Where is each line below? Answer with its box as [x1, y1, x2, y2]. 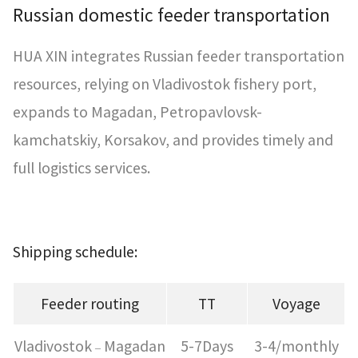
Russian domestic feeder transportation [13, 2, 330, 28]
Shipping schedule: [13, 241, 137, 263]
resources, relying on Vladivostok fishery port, [13, 74, 316, 95]
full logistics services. [13, 157, 150, 179]
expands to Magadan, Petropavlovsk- [13, 101, 262, 123]
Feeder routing [41, 293, 139, 315]
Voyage [272, 293, 320, 315]
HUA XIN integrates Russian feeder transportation [13, 46, 344, 67]
